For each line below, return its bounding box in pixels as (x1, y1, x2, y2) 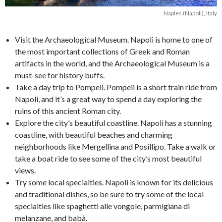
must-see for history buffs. (15, 70, 105, 80)
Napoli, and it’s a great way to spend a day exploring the (15, 94, 202, 104)
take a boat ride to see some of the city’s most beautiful (15, 153, 202, 163)
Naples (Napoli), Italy (164, 9, 217, 17)
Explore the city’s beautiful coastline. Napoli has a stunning (15, 117, 212, 127)
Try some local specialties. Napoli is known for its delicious (15, 177, 213, 187)
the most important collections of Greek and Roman (15, 46, 190, 56)
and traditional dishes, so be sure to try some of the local (15, 189, 204, 199)
